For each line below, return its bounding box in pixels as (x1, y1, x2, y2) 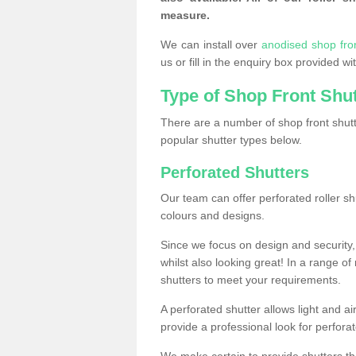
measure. (161, 8, 210, 21)
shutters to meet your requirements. (161, 273, 344, 286)
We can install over (161, 37, 262, 51)
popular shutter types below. (161, 133, 302, 146)
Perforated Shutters (161, 163, 309, 181)
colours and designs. (161, 208, 265, 222)
